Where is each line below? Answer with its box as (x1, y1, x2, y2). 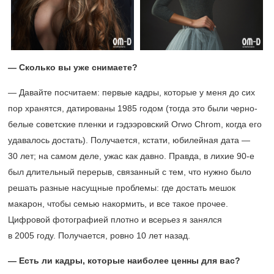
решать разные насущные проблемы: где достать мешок (8, 183, 235, 193)
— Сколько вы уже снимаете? (8, 62, 138, 72)
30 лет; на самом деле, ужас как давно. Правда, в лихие (8, 151, 237, 161)
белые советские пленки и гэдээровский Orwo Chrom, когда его (8, 119, 262, 129)
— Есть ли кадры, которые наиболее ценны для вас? (8, 256, 240, 265)
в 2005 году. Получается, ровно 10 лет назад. (8, 231, 190, 240)
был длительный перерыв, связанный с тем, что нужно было (8, 167, 251, 177)
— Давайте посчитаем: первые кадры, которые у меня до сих (8, 87, 255, 97)
